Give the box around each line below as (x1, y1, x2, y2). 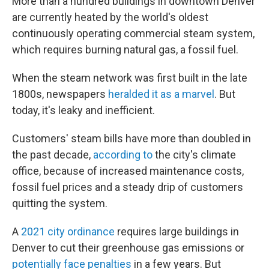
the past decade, (12, 148, 93, 161)
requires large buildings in (115, 225, 239, 238)
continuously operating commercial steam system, (12, 27, 255, 40)
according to (93, 148, 153, 161)
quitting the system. (12, 197, 107, 210)
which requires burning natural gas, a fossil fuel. (12, 43, 238, 56)
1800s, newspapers (12, 88, 108, 100)
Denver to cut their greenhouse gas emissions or (12, 241, 244, 254)
